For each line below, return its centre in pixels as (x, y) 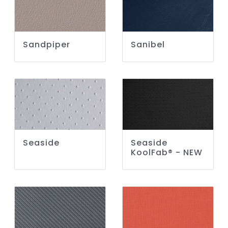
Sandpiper (47, 45)
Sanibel (148, 45)
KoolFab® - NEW (167, 153)
